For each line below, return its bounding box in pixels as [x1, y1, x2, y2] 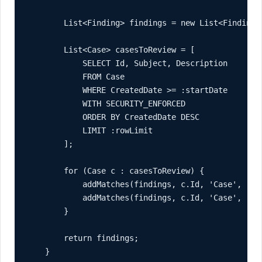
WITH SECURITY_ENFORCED [26, 98, 185, 108]
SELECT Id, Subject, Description [26, 58, 227, 68]
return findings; [26, 233, 139, 243]
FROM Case [26, 71, 125, 81]
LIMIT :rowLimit [26, 125, 153, 135]
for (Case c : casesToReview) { [26, 166, 204, 175]
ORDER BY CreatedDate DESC [26, 112, 199, 122]
